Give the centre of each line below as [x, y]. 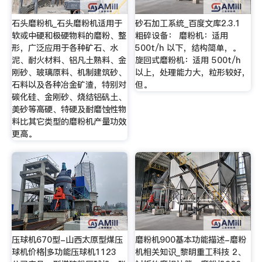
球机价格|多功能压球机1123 [64, 252]
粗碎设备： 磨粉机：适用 [182, 36]
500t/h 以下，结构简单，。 [188, 48]
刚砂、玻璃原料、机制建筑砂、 [69, 73]
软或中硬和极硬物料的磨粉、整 [69, 36]
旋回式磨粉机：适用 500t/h [188, 61]
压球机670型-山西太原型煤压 [67, 239]
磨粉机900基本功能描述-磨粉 [191, 239]
